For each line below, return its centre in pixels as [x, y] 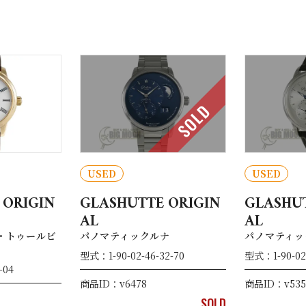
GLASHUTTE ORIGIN [150, 204]
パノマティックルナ [125, 235]
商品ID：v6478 [113, 283]
